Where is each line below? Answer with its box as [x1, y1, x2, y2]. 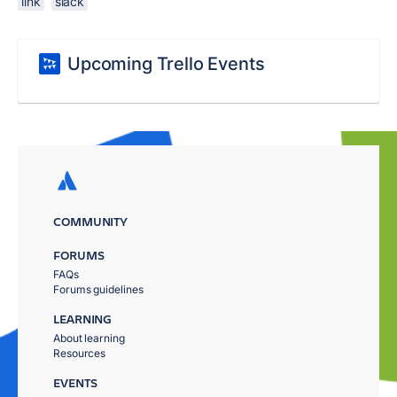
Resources [53, 346, 106, 360]
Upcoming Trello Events [67, 53, 265, 74]
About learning [53, 331, 125, 345]
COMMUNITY [53, 213, 128, 230]
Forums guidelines [53, 283, 144, 296]
